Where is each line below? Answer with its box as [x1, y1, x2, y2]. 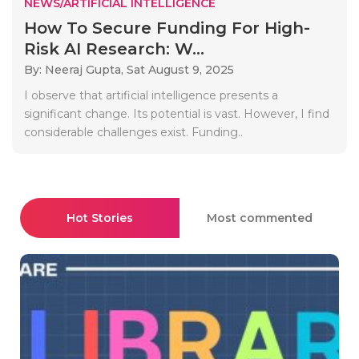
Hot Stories [67, 210, 133, 225]
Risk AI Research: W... [24, 38, 204, 58]
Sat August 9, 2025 [127, 62, 234, 77]
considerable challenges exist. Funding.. [24, 124, 243, 139]
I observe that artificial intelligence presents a [24, 87, 278, 103]
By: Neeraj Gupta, [24, 62, 127, 77]
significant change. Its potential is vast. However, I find [24, 106, 329, 121]
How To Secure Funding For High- [24, 18, 310, 38]
